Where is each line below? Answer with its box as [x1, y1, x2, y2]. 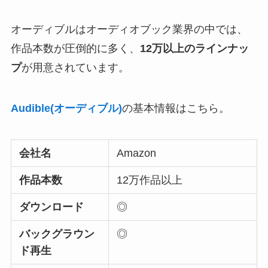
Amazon [117, 147, 157, 160]
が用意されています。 [21, 62, 129, 74]
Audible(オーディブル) [10, 102, 122, 115]
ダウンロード [19, 201, 84, 214]
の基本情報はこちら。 [121, 102, 230, 115]
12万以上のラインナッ [139, 42, 249, 55]
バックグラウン [19, 228, 95, 240]
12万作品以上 [117, 174, 183, 187]
